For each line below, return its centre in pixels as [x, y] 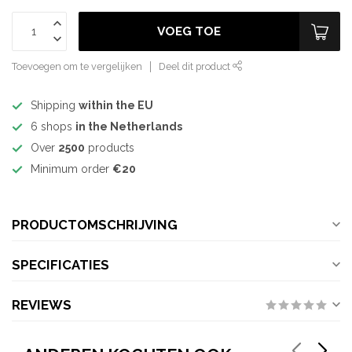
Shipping [55, 105]
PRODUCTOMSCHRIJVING [95, 225]
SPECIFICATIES [60, 265]
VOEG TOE [189, 31]
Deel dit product [196, 66]
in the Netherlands [129, 126]
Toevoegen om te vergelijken [77, 66]
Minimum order [71, 169]
